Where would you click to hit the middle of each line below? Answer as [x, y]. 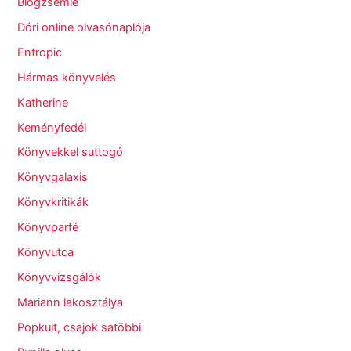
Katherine [43, 102]
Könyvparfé [48, 228]
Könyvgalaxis [53, 177]
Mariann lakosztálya [71, 303]
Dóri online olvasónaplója [84, 27]
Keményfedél [52, 127]
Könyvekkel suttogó [71, 152]
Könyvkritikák [53, 203]
